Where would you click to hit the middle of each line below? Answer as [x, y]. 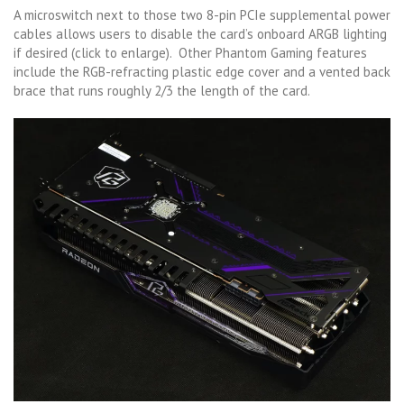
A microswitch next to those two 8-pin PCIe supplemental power [202, 15]
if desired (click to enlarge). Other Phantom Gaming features [190, 53]
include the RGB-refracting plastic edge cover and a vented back [202, 72]
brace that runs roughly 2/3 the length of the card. [162, 91]
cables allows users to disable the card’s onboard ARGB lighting [200, 34]
